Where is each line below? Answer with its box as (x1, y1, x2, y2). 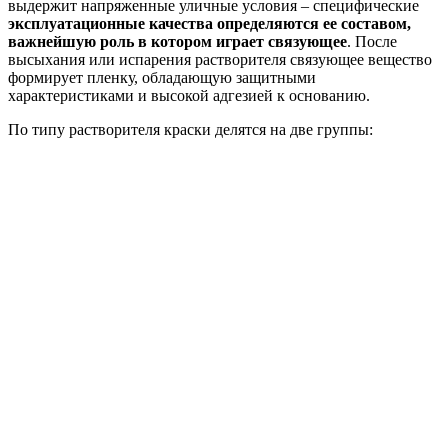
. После (347, 33, 397, 51)
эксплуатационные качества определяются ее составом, (8, 15, 411, 33)
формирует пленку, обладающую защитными (8, 69, 316, 87)
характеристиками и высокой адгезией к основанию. (8, 87, 370, 105)
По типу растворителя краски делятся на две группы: (8, 121, 373, 139)
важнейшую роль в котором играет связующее (8, 33, 347, 51)
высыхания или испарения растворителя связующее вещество (8, 51, 432, 69)
